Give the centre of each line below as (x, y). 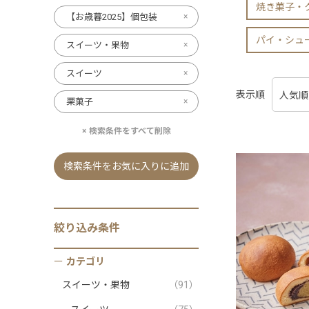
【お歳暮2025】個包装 (112, 17)
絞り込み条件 (87, 228)
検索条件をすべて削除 (130, 131)
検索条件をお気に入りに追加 (126, 166)
